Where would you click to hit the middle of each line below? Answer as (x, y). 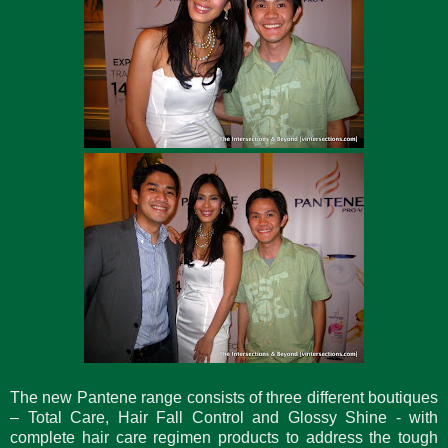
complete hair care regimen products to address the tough (224, 437)
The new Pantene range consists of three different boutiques (224, 397)
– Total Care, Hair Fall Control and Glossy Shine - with (224, 417)
